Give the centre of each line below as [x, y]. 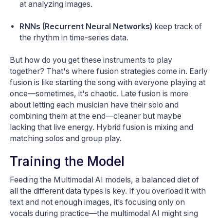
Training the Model [67, 162]
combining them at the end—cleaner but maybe [96, 116]
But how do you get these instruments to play [91, 60]
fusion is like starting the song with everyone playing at [108, 83]
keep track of [177, 27]
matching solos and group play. [66, 139]
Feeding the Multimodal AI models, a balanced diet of [104, 180]
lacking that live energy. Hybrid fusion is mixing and [101, 127]
